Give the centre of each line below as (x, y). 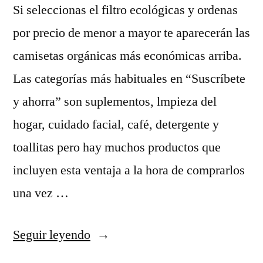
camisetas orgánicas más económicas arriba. (127, 56)
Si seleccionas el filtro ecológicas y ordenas (125, 10)
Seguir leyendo (52, 235)
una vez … (41, 193)
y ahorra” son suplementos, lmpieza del (115, 102)
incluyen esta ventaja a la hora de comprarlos (129, 170)
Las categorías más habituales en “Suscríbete (129, 79)
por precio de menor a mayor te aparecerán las (131, 33)
